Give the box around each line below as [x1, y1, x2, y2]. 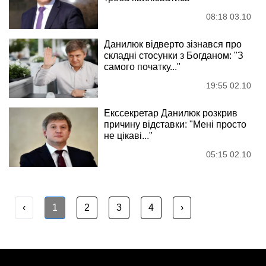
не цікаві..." [104, 131, 153, 141]
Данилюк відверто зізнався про [104, 39, 242, 49]
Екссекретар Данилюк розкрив [104, 108, 237, 118]
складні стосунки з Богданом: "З [104, 50, 243, 61]
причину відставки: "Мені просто [104, 119, 246, 129]
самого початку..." [104, 62, 180, 72]
